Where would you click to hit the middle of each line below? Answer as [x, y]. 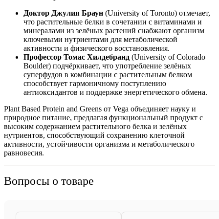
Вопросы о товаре [49, 181]
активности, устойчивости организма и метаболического [99, 144]
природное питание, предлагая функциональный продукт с [103, 117]
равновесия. [24, 153]
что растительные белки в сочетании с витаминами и [113, 22]
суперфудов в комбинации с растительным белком [108, 74]
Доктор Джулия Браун [63, 13]
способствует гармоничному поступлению [95, 83]
